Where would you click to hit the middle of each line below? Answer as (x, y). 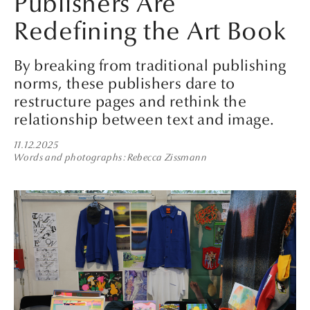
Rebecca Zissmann (167, 157)
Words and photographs (68, 157)
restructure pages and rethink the (130, 101)
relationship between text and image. (144, 119)
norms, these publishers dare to (125, 83)
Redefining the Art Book (150, 31)
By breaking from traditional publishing (150, 65)
